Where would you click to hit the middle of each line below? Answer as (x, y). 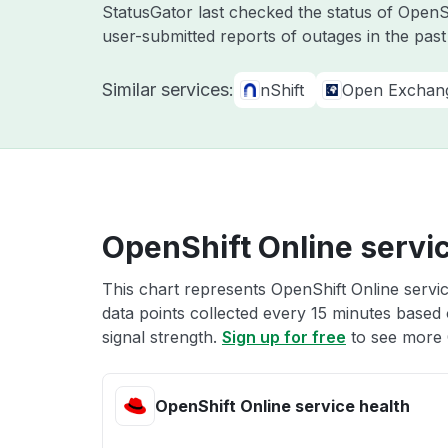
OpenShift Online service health (282, 406)
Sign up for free (284, 337)
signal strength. (162, 337)
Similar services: (168, 89)
